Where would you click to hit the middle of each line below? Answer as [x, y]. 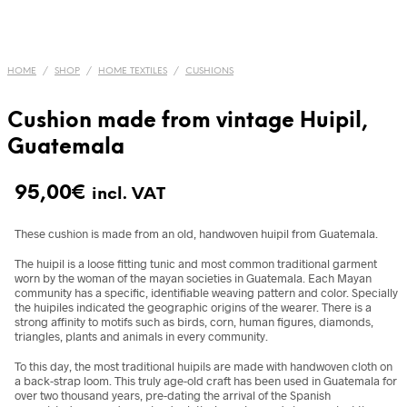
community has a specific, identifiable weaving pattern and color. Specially [206, 293]
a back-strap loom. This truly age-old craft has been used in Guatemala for [206, 381]
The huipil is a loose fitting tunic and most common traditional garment [196, 263]
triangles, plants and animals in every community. [141, 336]
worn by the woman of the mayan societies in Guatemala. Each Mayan [193, 278]
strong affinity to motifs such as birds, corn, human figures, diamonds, [194, 322]
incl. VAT [129, 194]
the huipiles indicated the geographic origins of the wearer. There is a [193, 307]
